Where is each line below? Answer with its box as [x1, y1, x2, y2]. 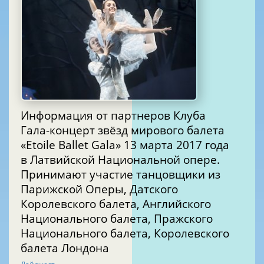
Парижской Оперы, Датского [21, 181, 178, 196]
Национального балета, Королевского [21, 225, 229, 240]
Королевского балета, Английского [21, 196, 211, 211]
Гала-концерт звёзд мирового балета [21, 122, 225, 137]
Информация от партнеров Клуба [21, 107, 206, 123]
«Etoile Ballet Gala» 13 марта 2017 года [21, 137, 124, 152]
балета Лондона [21, 240, 109, 255]
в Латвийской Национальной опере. [21, 151, 220, 167]
